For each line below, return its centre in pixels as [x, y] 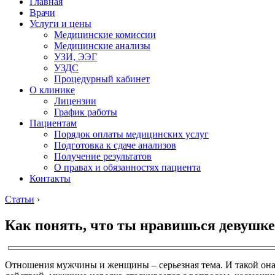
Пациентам [53, 123]
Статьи [20, 199]
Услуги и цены [60, 24]
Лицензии [75, 101]
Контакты [50, 178]
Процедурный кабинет [102, 79]
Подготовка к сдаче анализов [115, 145]
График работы [86, 112]
